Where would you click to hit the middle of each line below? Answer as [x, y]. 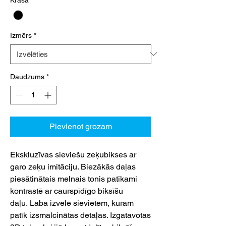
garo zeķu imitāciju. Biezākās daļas [73, 166]
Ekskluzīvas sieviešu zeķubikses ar [73, 154]
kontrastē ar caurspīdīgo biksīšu [67, 191]
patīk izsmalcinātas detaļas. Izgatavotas [80, 215]
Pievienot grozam [81, 126]
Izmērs [21, 35]
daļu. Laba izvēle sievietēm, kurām [72, 203]
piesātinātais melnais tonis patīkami [74, 179]
